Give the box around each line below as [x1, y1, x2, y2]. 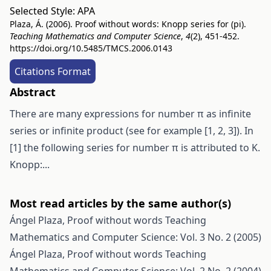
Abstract [10, 85, 56, 99]
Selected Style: [10, 4, 77, 18]
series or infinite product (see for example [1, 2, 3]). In [10, 124, 253, 137]
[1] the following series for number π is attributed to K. [10, 141, 260, 154]
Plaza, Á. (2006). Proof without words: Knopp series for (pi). [10, 18, 246, 30]
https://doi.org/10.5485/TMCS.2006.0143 [10, 42, 172, 54]
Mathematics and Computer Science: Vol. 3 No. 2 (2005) [10, 230, 261, 244]
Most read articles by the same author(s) [10, 196, 231, 211]
